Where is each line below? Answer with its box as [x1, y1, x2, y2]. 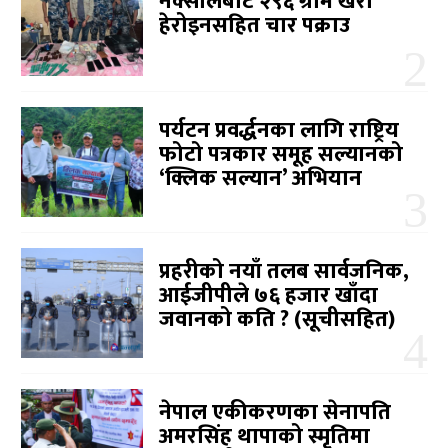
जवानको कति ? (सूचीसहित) [159, 301, 396, 339]
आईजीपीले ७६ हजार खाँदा [159, 277, 379, 315]
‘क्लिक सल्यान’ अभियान [159, 160, 363, 198]
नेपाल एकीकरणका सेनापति [159, 393, 392, 431]
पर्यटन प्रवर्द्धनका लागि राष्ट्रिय [159, 112, 400, 150]
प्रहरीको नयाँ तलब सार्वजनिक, [159, 253, 410, 291]
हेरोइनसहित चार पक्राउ [159, 7, 351, 45]
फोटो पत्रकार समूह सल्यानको [159, 136, 404, 174]
